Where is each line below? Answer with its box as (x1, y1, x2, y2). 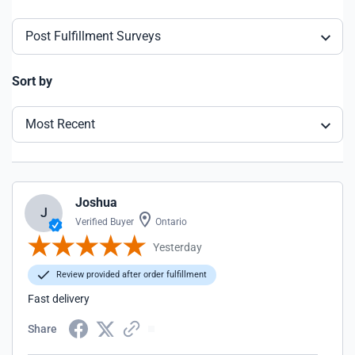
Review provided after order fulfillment (54, 269, 207, 280)
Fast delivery (28, 292, 90, 305)
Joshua (75, 195, 117, 210)
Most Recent (25, 116, 95, 132)
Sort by (12, 74, 52, 89)
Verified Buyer (75, 216, 134, 227)
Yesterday (153, 240, 202, 254)
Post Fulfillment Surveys (25, 29, 161, 44)
